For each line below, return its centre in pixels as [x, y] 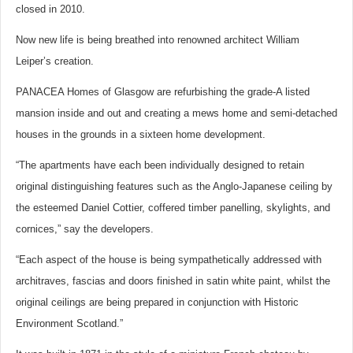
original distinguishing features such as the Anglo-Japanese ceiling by [174, 186]
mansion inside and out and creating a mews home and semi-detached [176, 113]
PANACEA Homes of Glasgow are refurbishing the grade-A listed [163, 92]
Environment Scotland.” [69, 323]
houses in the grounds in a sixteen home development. [141, 134]
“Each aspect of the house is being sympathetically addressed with [169, 260]
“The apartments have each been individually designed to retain [160, 165]
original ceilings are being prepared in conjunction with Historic [157, 302]
